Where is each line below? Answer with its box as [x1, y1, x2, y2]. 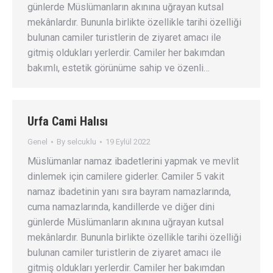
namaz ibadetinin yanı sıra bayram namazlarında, [27, 186, 231, 197]
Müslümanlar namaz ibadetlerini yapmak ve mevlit [27, 155, 239, 167]
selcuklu [67, 137, 96, 146]
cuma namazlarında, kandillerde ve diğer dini [27, 201, 214, 213]
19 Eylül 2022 [105, 137, 151, 146]
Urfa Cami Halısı [27, 114, 108, 129]
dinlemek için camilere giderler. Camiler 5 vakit [27, 171, 224, 182]
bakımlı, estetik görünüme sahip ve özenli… [27, 62, 210, 74]
